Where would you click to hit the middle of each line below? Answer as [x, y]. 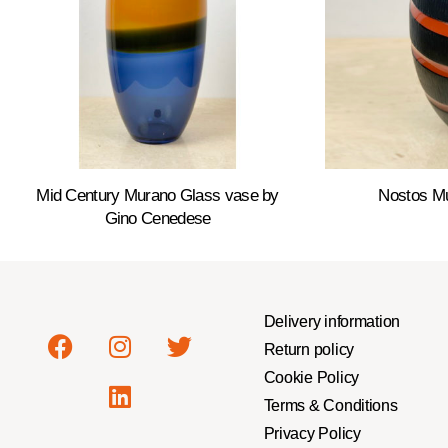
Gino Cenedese [157, 219]
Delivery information [332, 321]
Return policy [308, 349]
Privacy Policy [312, 433]
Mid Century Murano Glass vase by [157, 196]
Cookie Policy [311, 377]
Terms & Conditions [330, 405]
